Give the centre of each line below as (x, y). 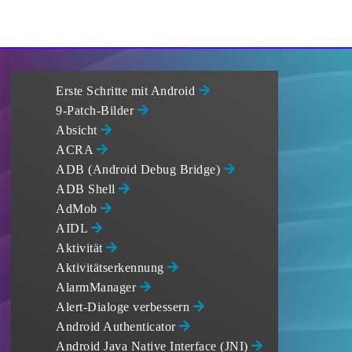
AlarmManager (98, 287)
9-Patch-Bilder (97, 110)
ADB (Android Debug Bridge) (140, 169)
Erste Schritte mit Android (127, 91)
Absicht (78, 130)
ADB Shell (87, 189)
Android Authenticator (117, 326)
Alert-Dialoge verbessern (125, 307)
